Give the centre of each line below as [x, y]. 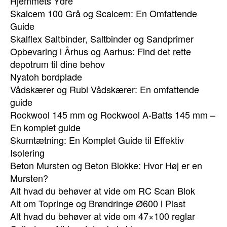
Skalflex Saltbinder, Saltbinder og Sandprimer [102, 39]
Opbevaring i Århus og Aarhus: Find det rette [101, 51]
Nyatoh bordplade [46, 77]
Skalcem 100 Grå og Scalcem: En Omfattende [104, 13]
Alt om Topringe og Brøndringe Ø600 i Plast [98, 203]
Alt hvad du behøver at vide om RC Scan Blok [103, 191]
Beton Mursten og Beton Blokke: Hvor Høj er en [106, 165]
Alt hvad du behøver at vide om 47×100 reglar [103, 216]
